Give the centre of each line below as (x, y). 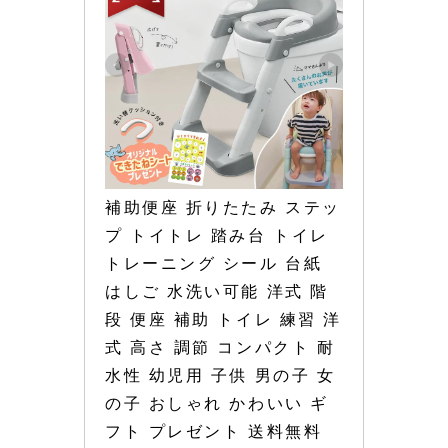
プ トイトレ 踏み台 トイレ (217, 236)
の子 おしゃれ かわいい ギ (217, 404)
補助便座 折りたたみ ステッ (223, 208)
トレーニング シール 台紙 (214, 264)
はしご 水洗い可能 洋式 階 (217, 292)
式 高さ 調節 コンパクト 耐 (220, 348)
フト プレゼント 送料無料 (214, 432)
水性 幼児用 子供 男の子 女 (220, 376)
